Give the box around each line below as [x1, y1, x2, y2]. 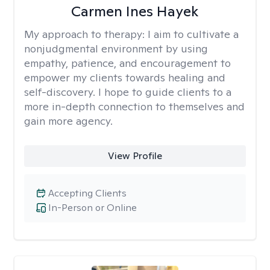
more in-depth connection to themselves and [24, 99, 245, 113]
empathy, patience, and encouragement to [24, 56, 231, 70]
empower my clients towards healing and [24, 71, 225, 84]
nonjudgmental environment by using [24, 42, 208, 55]
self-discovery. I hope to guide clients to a [24, 85, 231, 99]
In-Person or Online [48, 201, 137, 214]
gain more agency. [24, 114, 113, 128]
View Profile [107, 149, 162, 162]
